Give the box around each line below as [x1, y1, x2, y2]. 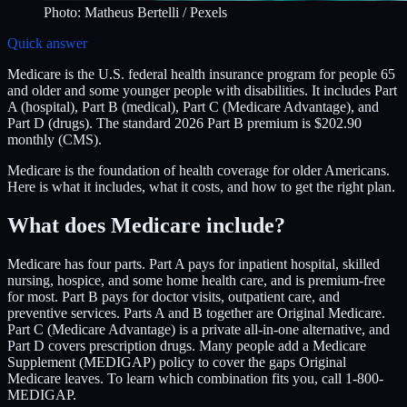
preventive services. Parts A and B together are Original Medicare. [7, 304, 385, 321]
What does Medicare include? [7, 213, 285, 237]
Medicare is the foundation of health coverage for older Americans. [7, 162, 390, 178]
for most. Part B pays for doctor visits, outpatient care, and [7, 288, 340, 304]
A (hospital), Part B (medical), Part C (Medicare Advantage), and [7, 98, 379, 114]
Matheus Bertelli [84, 4, 179, 20]
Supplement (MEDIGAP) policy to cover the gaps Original [7, 353, 346, 370]
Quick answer [7, 35, 87, 51]
